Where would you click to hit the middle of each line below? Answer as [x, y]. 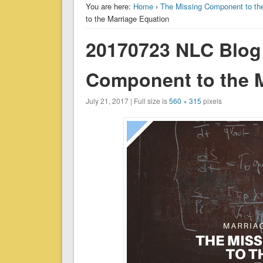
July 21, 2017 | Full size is [127, 101]
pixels [211, 101]
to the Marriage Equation [127, 19]
